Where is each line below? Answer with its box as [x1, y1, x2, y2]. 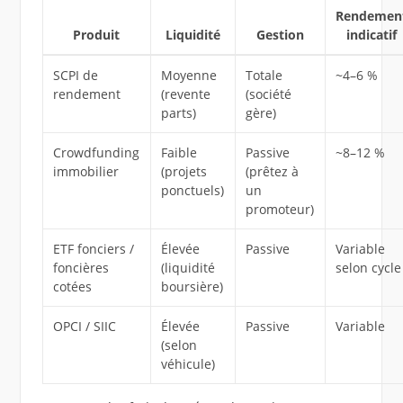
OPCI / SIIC [53, 318, 117, 336]
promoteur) [246, 201, 315, 219]
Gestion [255, 26, 304, 44]
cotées [53, 278, 93, 296]
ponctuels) [161, 182, 225, 200]
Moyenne [161, 67, 218, 85]
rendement [53, 85, 121, 103]
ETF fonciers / [53, 240, 135, 258]
